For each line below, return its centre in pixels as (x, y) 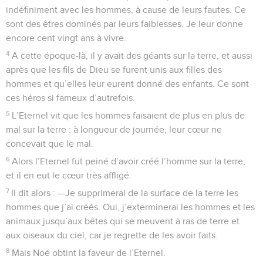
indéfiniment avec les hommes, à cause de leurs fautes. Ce (126, 10)
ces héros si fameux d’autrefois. (70, 98)
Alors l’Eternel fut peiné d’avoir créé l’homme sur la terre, (129, 161)
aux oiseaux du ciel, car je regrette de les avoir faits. (112, 235)
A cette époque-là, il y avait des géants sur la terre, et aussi (132, 55)
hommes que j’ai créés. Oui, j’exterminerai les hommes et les (130, 207)
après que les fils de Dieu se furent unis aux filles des (114, 70)
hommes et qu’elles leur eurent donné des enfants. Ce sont (127, 84)
